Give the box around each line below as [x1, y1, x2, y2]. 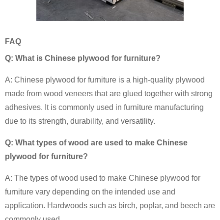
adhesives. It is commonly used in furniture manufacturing [5, 103, 204, 111]
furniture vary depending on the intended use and [5, 187, 175, 196]
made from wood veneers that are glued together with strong [5, 89, 213, 98]
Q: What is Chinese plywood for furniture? [5, 54, 161, 62]
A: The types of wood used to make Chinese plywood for [5, 173, 200, 182]
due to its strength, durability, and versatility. [5, 116, 155, 125]
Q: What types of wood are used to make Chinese [5, 138, 188, 147]
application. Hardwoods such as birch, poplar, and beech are [5, 201, 215, 210]
